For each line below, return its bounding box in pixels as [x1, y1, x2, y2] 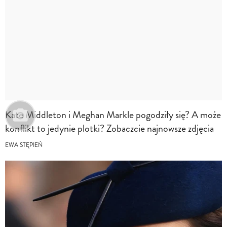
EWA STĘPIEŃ [5, 140, 43, 149]
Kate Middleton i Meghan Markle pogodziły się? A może [5, 107, 221, 122]
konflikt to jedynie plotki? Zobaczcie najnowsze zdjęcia [5, 121, 214, 136]
